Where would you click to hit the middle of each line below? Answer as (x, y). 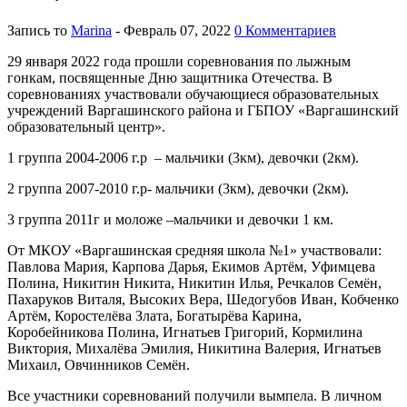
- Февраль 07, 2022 (173, 30)
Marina (91, 30)
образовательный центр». (86, 126)
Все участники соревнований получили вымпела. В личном (194, 395)
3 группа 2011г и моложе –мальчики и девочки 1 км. (170, 219)
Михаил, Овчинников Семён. (99, 364)
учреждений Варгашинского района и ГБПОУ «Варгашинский (203, 110)
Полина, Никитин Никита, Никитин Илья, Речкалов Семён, (194, 283)
